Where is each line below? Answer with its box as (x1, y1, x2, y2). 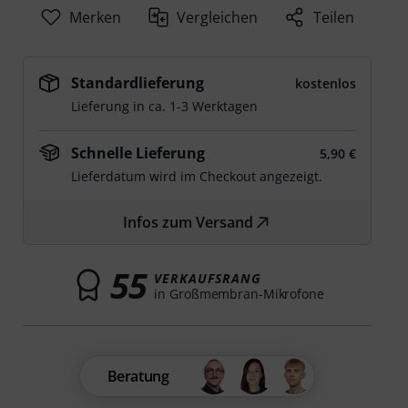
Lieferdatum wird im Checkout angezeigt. (71, 168, 323, 185)
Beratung (107, 366, 169, 386)
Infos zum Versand (123, 212, 254, 232)
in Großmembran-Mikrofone (154, 284, 324, 302)
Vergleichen (177, 7, 259, 27)
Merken (68, 7, 121, 27)
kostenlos (294, 75, 356, 92)
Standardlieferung (71, 73, 205, 93)
